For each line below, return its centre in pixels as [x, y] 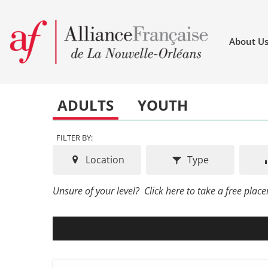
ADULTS [86, 105]
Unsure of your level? [98, 191]
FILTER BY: [74, 138]
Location [103, 160]
